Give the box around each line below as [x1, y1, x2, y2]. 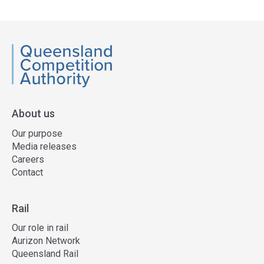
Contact [12, 166, 43, 178]
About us [12, 107, 55, 120]
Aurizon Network [12, 235, 80, 246]
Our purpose [12, 127, 62, 139]
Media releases [12, 140, 77, 152]
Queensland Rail [12, 248, 78, 259]
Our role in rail [12, 222, 68, 233]
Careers [12, 153, 44, 165]
